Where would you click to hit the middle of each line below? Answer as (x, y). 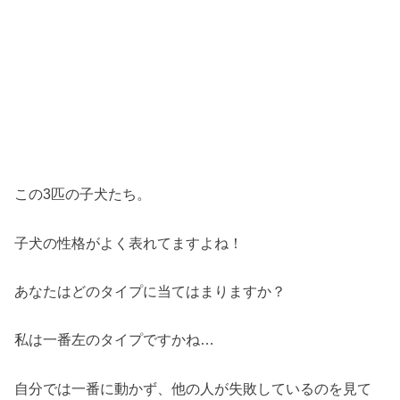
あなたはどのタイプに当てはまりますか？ (150, 292)
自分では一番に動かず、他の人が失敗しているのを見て (193, 388)
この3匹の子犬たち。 (83, 194)
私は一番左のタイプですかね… (115, 340)
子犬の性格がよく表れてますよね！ (129, 242)
